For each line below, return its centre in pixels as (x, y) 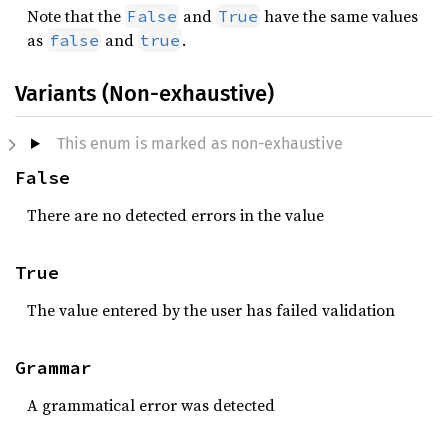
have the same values (339, 16)
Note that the (76, 16)
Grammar (53, 367)
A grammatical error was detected (151, 405)
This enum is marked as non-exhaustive (199, 143)
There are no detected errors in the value (175, 215)
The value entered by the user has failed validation (211, 310)
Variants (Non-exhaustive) (144, 93)
